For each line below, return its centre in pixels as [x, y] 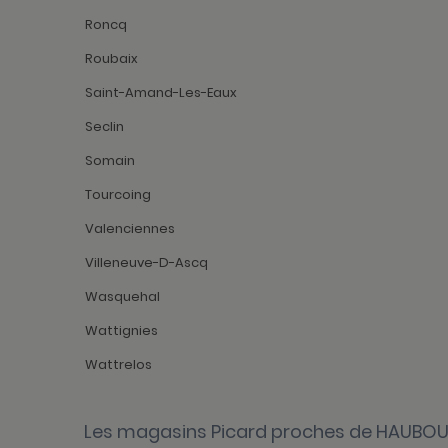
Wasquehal [122, 297]
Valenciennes [130, 229]
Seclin [104, 127]
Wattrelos [118, 365]
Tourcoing [118, 195]
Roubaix [111, 59]
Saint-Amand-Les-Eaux [161, 93]
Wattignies [121, 331]
